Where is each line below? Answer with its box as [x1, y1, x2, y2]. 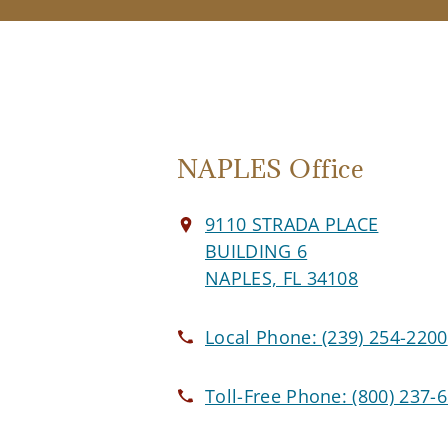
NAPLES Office [177, 152, 365, 186]
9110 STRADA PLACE [205, 212, 379, 237]
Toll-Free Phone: [205, 384, 353, 409]
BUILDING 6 [205, 239, 308, 264]
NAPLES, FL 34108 [205, 266, 359, 291]
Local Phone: [205, 325, 323, 350]
